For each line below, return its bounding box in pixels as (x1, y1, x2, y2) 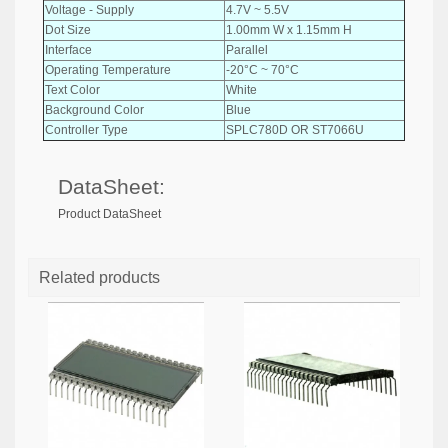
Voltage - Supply (45, 2, 134, 17)
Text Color (45, 82, 100, 97)
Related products (39, 269, 160, 286)
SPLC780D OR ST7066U (226, 122, 364, 137)
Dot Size (45, 22, 91, 37)
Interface (45, 42, 92, 57)
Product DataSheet (58, 207, 161, 221)
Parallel (226, 42, 268, 57)
